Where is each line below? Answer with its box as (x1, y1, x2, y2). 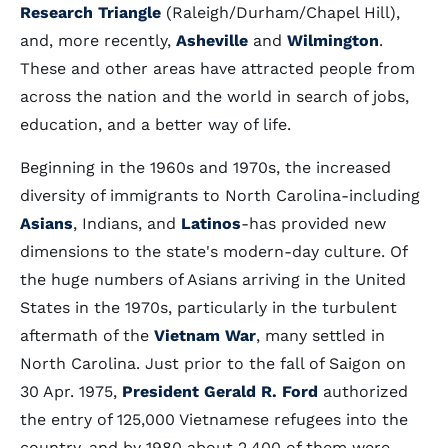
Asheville (176, 31, 248, 50)
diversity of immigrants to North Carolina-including (20, 186, 420, 205)
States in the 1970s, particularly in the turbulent (20, 298, 397, 317)
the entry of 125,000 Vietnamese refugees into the (20, 410, 408, 429)
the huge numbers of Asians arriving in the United (20, 270, 406, 289)
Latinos (181, 214, 241, 233)
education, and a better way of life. (20, 115, 291, 134)
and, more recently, (20, 31, 176, 50)
